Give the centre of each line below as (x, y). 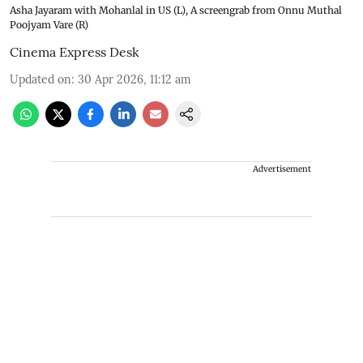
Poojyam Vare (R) (49, 24)
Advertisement (282, 169)
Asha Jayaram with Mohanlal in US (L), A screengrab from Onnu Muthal (176, 10)
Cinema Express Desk (75, 51)
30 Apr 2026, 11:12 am (135, 79)
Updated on (41, 79)
